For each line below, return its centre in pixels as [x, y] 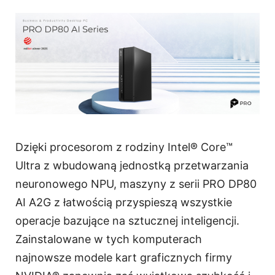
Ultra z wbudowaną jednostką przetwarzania [132, 166]
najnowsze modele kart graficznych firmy [124, 258]
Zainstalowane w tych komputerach [109, 239]
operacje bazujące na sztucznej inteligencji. [127, 221]
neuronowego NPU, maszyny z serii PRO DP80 [136, 184]
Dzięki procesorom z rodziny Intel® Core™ [124, 147]
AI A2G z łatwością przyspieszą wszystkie [124, 203]
